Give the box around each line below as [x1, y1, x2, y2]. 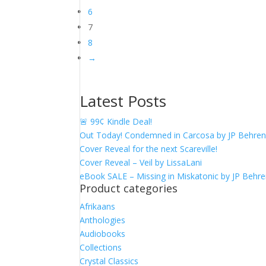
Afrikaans [80, 201, 116, 212]
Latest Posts [80, 90, 167, 112]
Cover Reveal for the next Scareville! [80, 143, 218, 154]
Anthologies [80, 214, 126, 226]
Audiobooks [80, 228, 126, 239]
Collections [80, 242, 122, 253]
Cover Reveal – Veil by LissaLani [80, 157, 202, 168]
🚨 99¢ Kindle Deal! [80, 116, 153, 127]
